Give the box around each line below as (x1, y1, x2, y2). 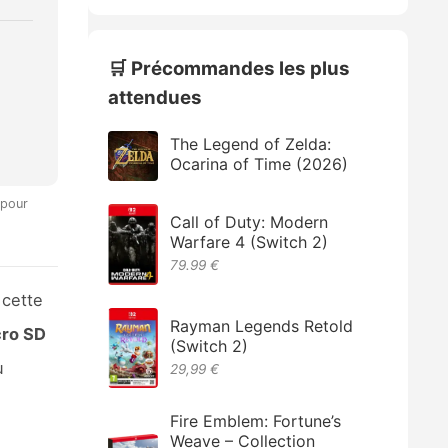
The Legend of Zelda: (170, 134, 332, 155)
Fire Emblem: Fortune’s (170, 411, 342, 431)
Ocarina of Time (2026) (170, 154, 349, 175)
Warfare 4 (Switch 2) (170, 232, 329, 253)
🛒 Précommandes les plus (108, 56, 351, 80)
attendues (108, 85, 203, 109)
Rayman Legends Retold (170, 316, 354, 336)
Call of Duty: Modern (170, 212, 329, 233)
